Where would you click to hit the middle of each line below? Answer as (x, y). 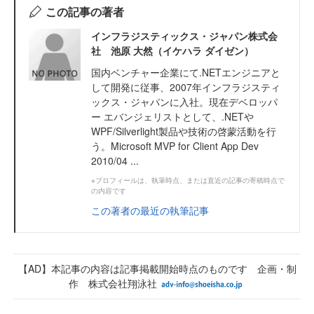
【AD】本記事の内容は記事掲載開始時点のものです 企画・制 (157, 268)
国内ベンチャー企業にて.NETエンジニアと (186, 72)
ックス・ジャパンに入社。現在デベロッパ (184, 101)
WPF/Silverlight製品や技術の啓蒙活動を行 (184, 131)
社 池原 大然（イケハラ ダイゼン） (172, 50)
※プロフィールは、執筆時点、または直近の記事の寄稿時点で (188, 180)
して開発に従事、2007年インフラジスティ (186, 87)
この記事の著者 (84, 11)
